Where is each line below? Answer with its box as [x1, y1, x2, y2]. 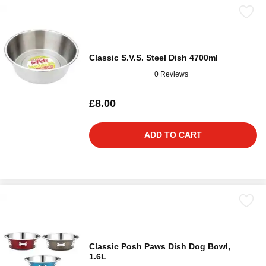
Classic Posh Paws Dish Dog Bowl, [89, 242, 230, 252]
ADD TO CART [144, 130, 202, 140]
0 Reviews [154, 69, 188, 78]
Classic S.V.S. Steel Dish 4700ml [89, 53, 218, 63]
